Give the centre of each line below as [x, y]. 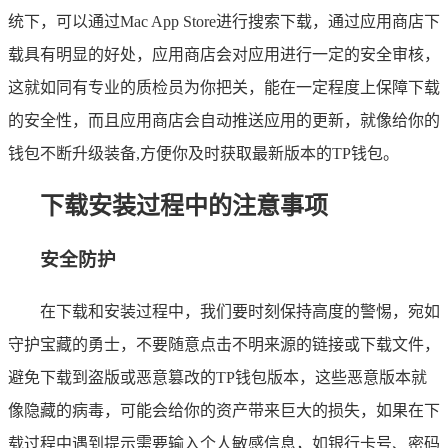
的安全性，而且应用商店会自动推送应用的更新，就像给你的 [224, 121]
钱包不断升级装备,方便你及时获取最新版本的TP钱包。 [203, 154]
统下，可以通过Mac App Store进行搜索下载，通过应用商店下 [224, 22]
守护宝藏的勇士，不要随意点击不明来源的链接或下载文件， [224, 344]
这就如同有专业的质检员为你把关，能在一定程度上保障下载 [224, 88]
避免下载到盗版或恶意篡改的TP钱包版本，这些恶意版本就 [217, 377]
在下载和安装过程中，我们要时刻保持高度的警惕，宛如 [240, 311]
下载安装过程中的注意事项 [184, 206]
